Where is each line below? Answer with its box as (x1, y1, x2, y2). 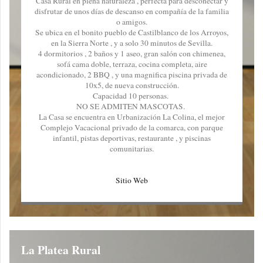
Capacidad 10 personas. (92, 90, 171, 101)
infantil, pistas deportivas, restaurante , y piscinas (53, 132, 211, 143)
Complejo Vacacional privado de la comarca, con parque (41, 122, 223, 133)
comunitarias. (110, 143, 154, 154)
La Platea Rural (21, 241, 100, 259)
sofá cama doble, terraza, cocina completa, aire (56, 58, 207, 69)
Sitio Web (116, 174, 148, 186)
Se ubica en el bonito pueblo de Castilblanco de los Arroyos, (35, 26, 228, 38)
